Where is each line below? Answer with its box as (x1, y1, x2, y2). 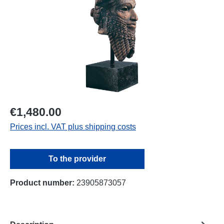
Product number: (10, 178, 76, 187)
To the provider (48, 154, 106, 163)
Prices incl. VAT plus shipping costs (10, 122, 136, 131)
